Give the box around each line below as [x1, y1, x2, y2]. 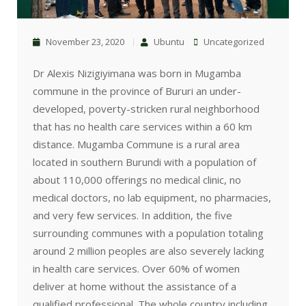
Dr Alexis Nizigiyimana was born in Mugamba [33, 66, 241, 81]
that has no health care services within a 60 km [33, 120, 252, 134]
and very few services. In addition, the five [33, 208, 232, 223]
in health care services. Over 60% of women [33, 262, 240, 276]
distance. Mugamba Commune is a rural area [33, 137, 240, 152]
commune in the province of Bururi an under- [33, 84, 241, 98]
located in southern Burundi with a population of [33, 155, 256, 169]
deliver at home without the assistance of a [33, 279, 236, 294]
